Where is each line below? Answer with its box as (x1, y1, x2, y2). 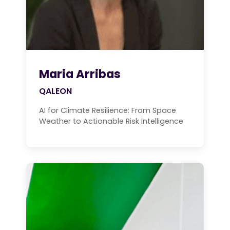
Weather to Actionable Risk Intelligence (39, 116, 183, 127)
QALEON (39, 85, 72, 98)
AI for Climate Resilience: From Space (39, 105, 176, 116)
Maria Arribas (39, 66, 121, 83)
